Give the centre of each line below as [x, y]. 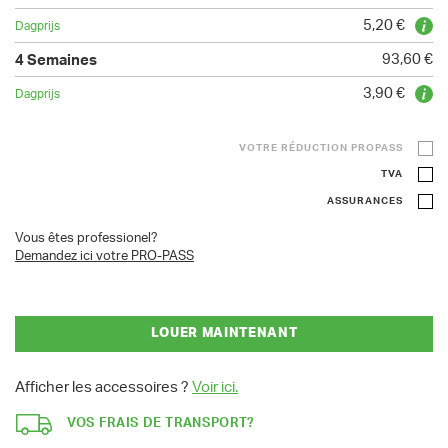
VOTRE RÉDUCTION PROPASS [321, 147]
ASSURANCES [365, 200]
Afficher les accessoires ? [103, 387]
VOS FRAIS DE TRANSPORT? [161, 424]
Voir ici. [215, 387]
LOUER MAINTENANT [224, 333]
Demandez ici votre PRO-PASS [104, 256]
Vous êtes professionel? [86, 238]
